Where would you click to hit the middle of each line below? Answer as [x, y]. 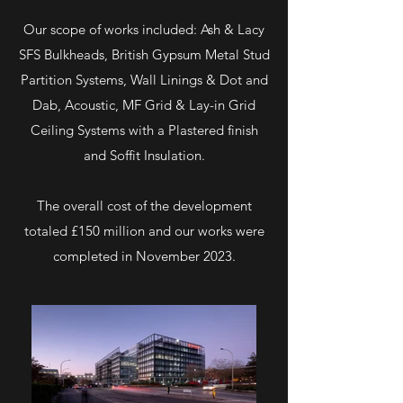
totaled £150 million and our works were [144, 231]
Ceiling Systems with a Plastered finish [144, 130]
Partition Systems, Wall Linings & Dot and [144, 80]
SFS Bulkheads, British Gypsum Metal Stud [144, 54]
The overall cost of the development [144, 206]
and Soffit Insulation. [144, 155]
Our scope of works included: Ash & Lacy [144, 29]
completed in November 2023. [144, 256]
